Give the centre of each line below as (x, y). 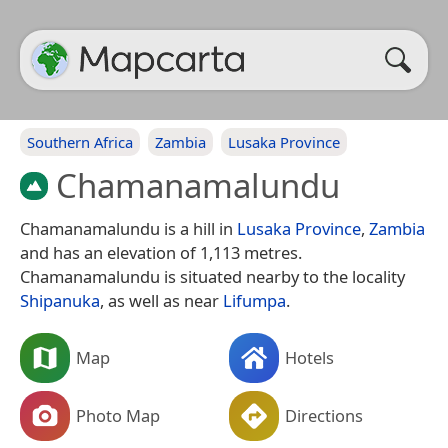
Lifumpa (254, 300)
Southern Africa (80, 142)
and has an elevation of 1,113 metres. (161, 252)
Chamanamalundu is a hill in (128, 228)
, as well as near (161, 300)
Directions (324, 415)
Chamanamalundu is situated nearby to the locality (212, 276)
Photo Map (118, 415)
